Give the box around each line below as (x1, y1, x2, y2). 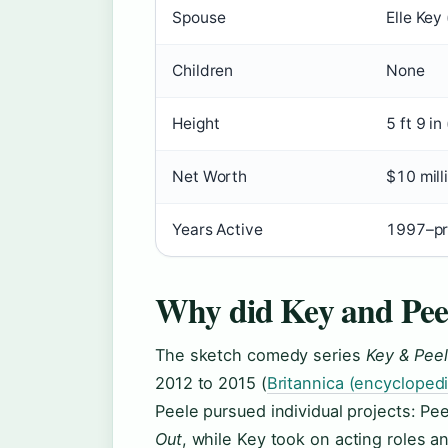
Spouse (172, 8, 226, 27)
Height (172, 114, 220, 133)
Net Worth (172, 167, 248, 186)
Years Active (172, 220, 263, 239)
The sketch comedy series (155, 345, 366, 365)
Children (172, 61, 234, 80)
